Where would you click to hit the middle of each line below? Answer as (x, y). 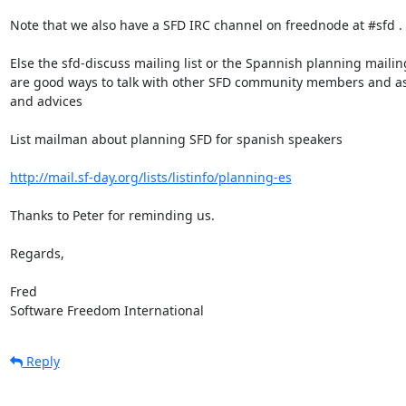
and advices (46, 101)
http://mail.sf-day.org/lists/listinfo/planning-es (150, 177)
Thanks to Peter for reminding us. (112, 215)
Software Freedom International (106, 310)
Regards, (37, 253)
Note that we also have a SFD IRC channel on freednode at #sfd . (206, 24)
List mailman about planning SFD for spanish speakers (176, 139)
